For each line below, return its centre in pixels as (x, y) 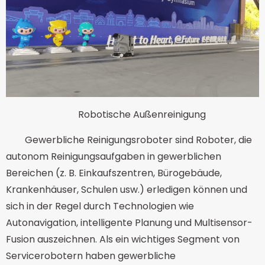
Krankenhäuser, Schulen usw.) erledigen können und (127, 189)
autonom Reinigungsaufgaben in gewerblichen (114, 156)
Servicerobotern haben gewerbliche (91, 256)
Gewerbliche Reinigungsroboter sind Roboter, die (138, 140)
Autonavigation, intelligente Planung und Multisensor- (129, 222)
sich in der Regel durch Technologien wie (100, 206)
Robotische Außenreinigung (142, 114)
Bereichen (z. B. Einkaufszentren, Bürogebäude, (114, 173)
